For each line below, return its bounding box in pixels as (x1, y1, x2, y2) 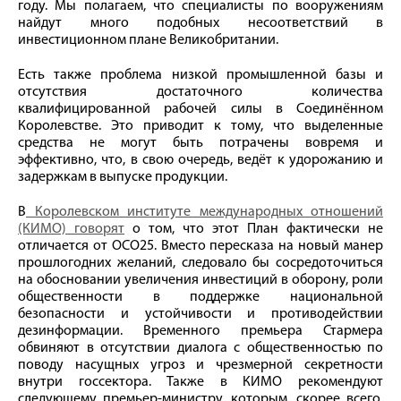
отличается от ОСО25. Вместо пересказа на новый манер (18, 238, 383, 253)
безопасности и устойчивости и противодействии (18, 306, 383, 321)
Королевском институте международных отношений (26, 204, 383, 219)
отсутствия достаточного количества (18, 84, 383, 99)
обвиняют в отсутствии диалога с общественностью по (18, 340, 383, 355)
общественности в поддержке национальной (18, 289, 383, 304)
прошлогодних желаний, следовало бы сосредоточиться (18, 255, 383, 270)
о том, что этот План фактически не (124, 221, 383, 236)
